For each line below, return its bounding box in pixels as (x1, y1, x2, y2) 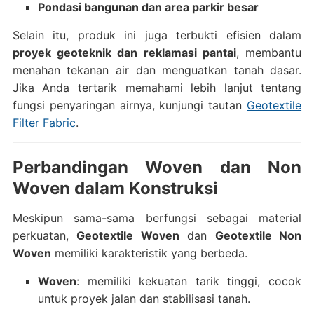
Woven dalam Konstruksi (12, 178, 218, 198)
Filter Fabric (12, 116, 76, 130)
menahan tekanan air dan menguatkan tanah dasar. (12, 63, 302, 77)
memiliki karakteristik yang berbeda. (50, 246, 247, 260)
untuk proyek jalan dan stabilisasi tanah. (37, 292, 250, 306)
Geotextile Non (214, 228, 302, 243)
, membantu (235, 46, 302, 60)
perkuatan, (12, 228, 77, 243)
